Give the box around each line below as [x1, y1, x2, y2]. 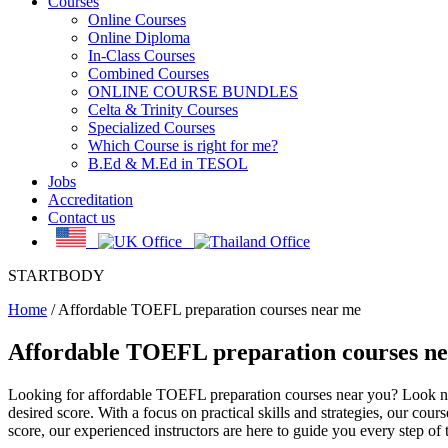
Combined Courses [88, 65, 209, 82]
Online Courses [88, 11, 186, 28]
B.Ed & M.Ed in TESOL [88, 155, 248, 172]
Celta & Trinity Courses [88, 101, 238, 118]
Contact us [48, 209, 115, 226]
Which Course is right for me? [88, 137, 278, 154]
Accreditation [48, 191, 133, 208]
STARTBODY [8, 267, 105, 285]
